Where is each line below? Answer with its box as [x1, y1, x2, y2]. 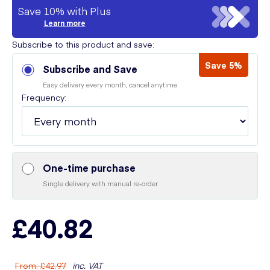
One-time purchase [43, 160, 136, 174]
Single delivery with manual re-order [43, 178, 158, 188]
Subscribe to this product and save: [12, 37, 154, 50]
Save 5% [205, 58, 242, 71]
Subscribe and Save [43, 61, 137, 75]
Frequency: [22, 90, 66, 103]
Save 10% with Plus [18, 3, 111, 18]
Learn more [43, 17, 86, 28]
